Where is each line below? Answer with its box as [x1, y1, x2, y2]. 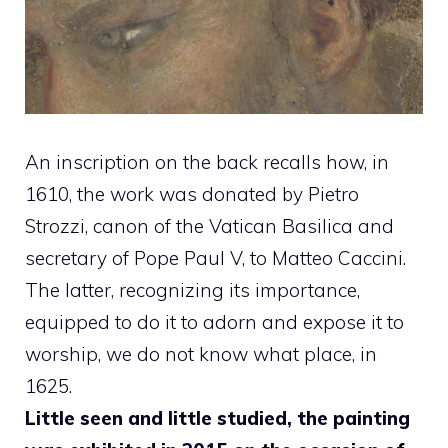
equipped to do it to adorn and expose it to [25, 309, 404, 334]
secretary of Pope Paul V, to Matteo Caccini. [25, 245, 406, 270]
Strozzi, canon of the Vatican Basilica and [25, 213, 394, 238]
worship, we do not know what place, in [25, 341, 377, 366]
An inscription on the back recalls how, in [25, 149, 389, 174]
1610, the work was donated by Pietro [25, 181, 359, 206]
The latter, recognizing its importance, [25, 277, 360, 302]
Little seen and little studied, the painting [25, 405, 410, 430]
